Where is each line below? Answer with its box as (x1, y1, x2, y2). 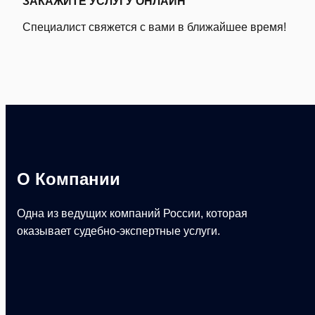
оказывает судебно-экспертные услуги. (17, 224, 220, 237)
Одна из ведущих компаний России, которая (17, 207, 247, 219)
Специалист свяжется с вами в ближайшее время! (22, 20, 286, 33)
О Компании (17, 169, 120, 188)
